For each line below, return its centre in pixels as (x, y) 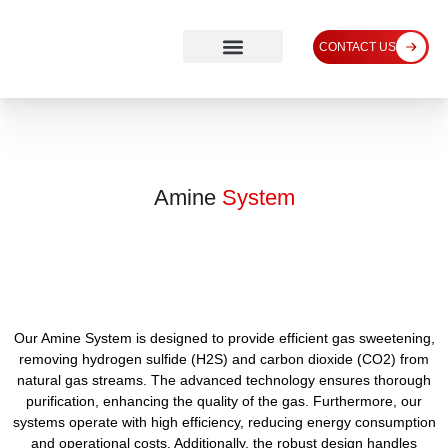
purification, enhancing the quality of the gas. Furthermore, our (224, 401)
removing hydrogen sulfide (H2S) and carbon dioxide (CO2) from (224, 359)
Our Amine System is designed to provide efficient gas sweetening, (224, 338)
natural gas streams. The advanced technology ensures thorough (224, 380)
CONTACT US (357, 47)
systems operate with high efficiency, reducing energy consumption (224, 422)
